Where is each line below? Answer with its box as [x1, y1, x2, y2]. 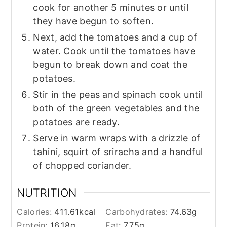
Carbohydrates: [105, 206, 170, 217]
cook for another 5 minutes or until [33, 2, 188, 13]
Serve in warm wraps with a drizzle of [33, 133, 201, 143]
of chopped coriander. [33, 160, 134, 171]
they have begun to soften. [33, 16, 154, 26]
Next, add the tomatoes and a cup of [33, 32, 197, 43]
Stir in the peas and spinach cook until [33, 89, 203, 100]
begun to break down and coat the [33, 59, 187, 70]
